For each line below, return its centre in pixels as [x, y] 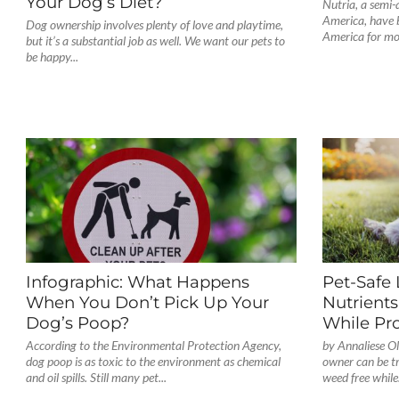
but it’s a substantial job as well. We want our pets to [155, 41]
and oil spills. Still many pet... [96, 377]
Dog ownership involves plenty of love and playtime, [154, 24]
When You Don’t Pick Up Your [147, 302]
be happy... [52, 57]
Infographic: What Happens [137, 282]
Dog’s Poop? [77, 323]
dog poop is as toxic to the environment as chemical [153, 361]
